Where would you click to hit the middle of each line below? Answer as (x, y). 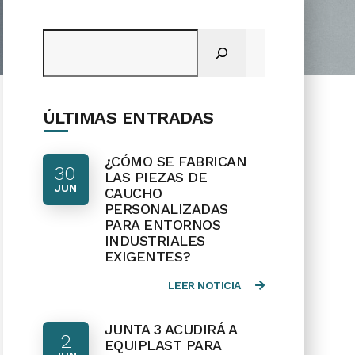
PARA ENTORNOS (162, 225)
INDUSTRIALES (155, 240)
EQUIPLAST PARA (162, 345)
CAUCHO (133, 193)
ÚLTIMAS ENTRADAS (128, 118)
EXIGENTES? (147, 256)
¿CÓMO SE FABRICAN (176, 161)
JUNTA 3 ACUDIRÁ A (170, 329)
